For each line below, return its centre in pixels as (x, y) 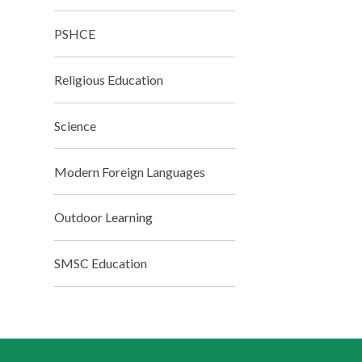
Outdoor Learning (104, 217)
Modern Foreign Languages (130, 171)
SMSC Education (101, 263)
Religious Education (109, 80)
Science (76, 125)
